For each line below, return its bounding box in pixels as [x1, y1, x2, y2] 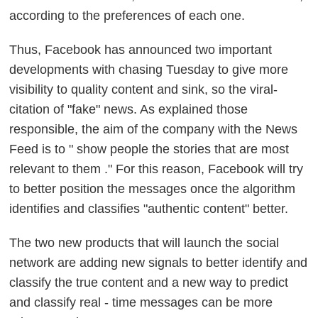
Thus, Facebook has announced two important [9, 43, 273, 57]
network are [9, 256, 80, 270]
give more [232, 62, 289, 77]
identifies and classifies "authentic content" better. [9, 202, 289, 216]
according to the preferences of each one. [9, 9, 246, 23]
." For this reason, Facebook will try [101, 162, 304, 177]
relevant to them [9, 162, 102, 177]
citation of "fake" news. [9, 102, 141, 117]
